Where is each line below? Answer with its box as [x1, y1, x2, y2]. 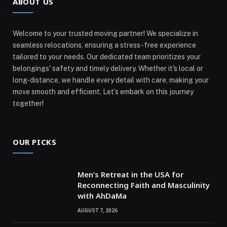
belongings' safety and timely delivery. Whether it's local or [13, 64, 203, 72]
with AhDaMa [78, 190, 127, 201]
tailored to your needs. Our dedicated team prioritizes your [13, 52, 201, 61]
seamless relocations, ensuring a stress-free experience [13, 41, 196, 49]
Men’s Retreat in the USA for [78, 169, 183, 179]
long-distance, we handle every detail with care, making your [13, 75, 209, 84]
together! [13, 99, 44, 107]
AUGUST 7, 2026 [78, 207, 118, 213]
